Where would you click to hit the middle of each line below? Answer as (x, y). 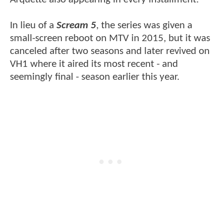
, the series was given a (144, 25)
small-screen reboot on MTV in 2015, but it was (110, 38)
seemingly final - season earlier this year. (95, 77)
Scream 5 (76, 25)
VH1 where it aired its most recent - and (94, 64)
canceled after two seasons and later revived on (110, 51)
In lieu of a (33, 25)
